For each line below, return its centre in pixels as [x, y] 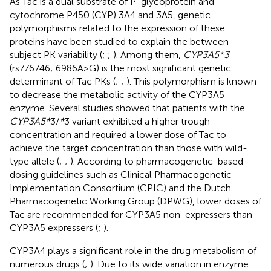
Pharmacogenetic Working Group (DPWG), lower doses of [135, 201]
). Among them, [148, 55]
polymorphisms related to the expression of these [117, 28]
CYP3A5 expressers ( [54, 228]
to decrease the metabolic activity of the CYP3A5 [117, 95]
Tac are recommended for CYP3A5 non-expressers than [131, 215]
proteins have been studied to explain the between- [122, 42]
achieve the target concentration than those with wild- [129, 148]
